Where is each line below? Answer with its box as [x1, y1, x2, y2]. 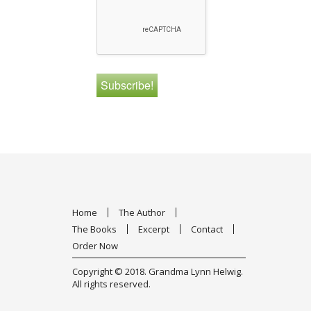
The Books [72, 223, 117, 236]
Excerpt [138, 223, 169, 236]
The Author [119, 206, 165, 219]
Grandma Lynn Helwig [149, 265, 241, 278]
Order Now [72, 239, 118, 253]
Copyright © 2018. [72, 265, 149, 278]
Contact [191, 223, 223, 236]
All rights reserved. [72, 278, 151, 291]
